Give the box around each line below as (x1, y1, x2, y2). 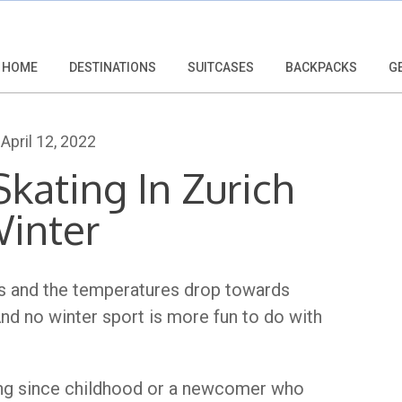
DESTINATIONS (69, 60, 156, 74)
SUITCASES (188, 60, 254, 74)
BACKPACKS (285, 60, 357, 74)
